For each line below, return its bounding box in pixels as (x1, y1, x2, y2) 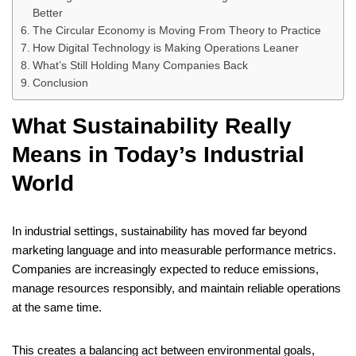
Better (32, 7, 63, 20)
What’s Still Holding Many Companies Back (32, 60, 248, 72)
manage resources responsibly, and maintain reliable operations (12, 281, 341, 296)
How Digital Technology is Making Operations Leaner (32, 42, 299, 55)
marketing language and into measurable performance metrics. (12, 243, 336, 257)
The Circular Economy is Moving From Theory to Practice (32, 25, 321, 37)
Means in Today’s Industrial (12, 142, 304, 168)
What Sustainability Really (12, 114, 292, 139)
